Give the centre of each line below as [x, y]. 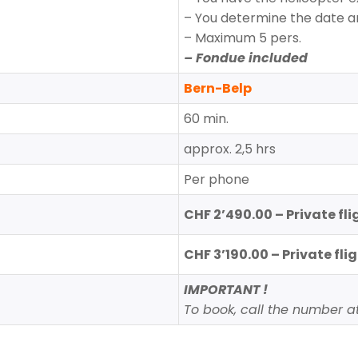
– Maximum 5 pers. [243, 38]
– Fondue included [246, 58]
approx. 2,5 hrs [230, 149]
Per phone [217, 180]
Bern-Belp [218, 89]
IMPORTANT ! [226, 290]
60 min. [207, 119]
